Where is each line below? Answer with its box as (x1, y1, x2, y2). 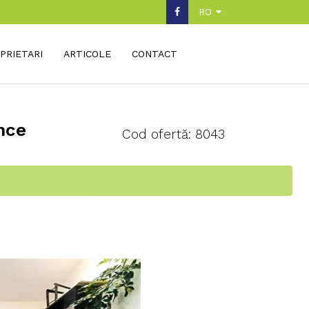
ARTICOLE (63, 48, 111, 59)
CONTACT (131, 48, 177, 59)
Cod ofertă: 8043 (122, 126, 225, 142)
